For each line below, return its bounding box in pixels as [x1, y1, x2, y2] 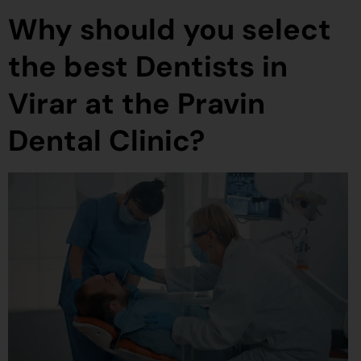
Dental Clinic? [8, 122, 205, 160]
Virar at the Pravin [8, 85, 265, 123]
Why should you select [8, 10, 331, 49]
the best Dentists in [8, 48, 288, 86]
